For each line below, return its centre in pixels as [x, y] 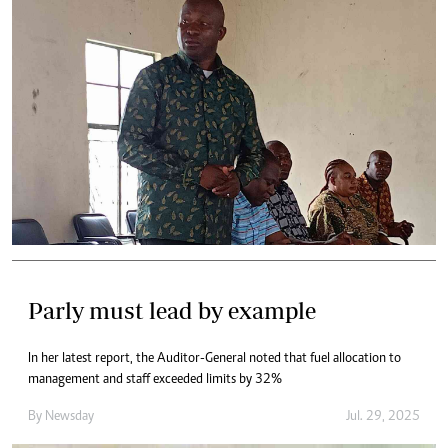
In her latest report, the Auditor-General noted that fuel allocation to [214, 358]
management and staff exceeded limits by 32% [155, 379]
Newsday [69, 416]
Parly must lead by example [172, 310]
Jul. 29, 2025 [383, 416]
